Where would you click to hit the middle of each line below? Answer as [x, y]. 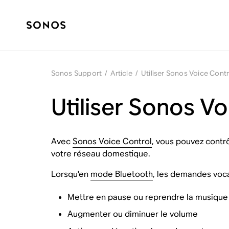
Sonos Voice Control [112, 141]
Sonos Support [76, 73]
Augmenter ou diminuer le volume [132, 214]
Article [121, 73]
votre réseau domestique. [100, 154]
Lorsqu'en [71, 174]
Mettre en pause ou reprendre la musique [147, 197]
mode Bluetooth [121, 174]
